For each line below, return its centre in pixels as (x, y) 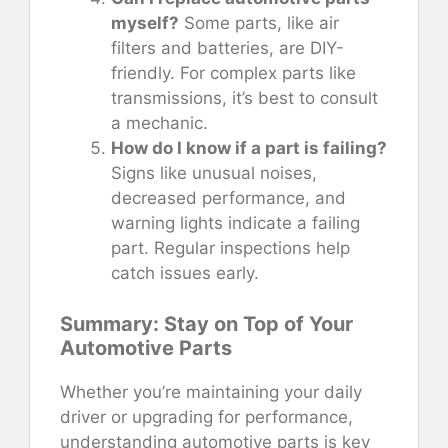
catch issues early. (185, 273)
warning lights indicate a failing (235, 223)
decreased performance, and (228, 198)
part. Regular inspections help (230, 248)
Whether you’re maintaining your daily (211, 391)
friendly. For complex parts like (233, 73)
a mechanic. (159, 123)
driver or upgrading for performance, (206, 416)
